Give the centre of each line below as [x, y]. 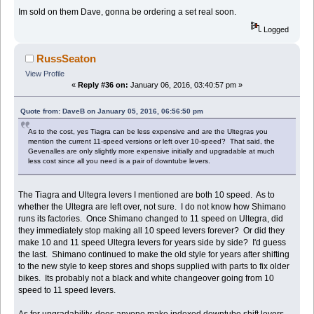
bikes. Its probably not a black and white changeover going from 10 [146, 279]
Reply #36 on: [103, 85]
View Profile [45, 74]
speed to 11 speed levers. [67, 291]
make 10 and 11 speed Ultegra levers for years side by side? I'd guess [152, 243]
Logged [275, 29]
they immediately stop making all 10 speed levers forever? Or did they [152, 231]
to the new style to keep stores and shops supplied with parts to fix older [154, 267]
